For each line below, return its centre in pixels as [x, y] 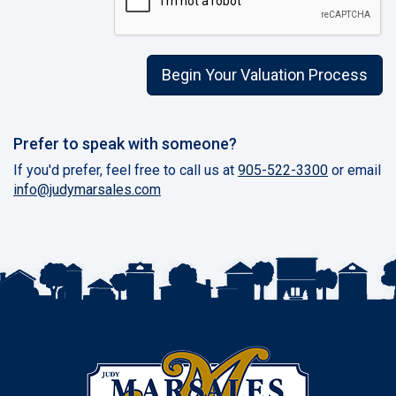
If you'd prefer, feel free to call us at [126, 171]
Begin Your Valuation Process [265, 75]
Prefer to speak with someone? [125, 144]
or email [354, 171]
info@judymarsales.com [87, 190]
